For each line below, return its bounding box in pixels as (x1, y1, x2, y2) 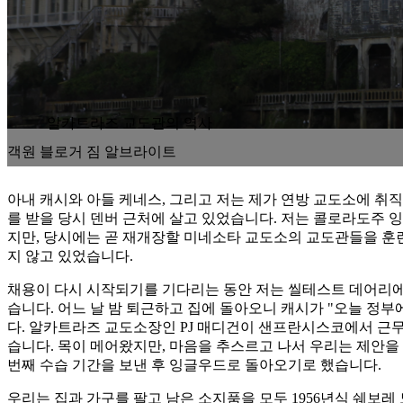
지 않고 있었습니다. (7, 248, 133, 264)
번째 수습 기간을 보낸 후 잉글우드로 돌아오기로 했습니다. (7, 357, 381, 372)
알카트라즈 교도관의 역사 (47, 115, 212, 130)
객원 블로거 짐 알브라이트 (7, 144, 176, 159)
